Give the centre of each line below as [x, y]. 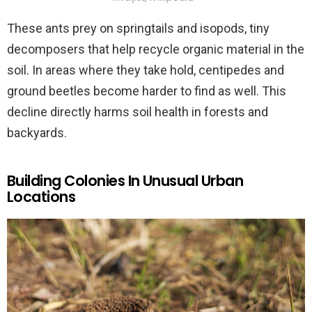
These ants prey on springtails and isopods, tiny [138, 29]
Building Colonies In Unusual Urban [125, 181]
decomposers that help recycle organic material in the [156, 49]
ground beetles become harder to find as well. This [147, 91]
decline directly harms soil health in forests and [138, 112]
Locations [41, 197]
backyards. [37, 133]
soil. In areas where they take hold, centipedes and [146, 70]
